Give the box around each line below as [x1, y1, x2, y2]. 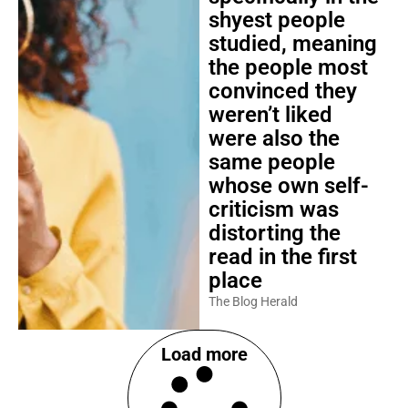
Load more [160, 343, 248, 365]
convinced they [208, 78, 357, 104]
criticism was [208, 197, 339, 222]
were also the [208, 126, 340, 151]
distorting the [208, 220, 341, 246]
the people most [208, 55, 368, 80]
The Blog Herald [208, 294, 298, 309]
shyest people [208, 7, 345, 33]
